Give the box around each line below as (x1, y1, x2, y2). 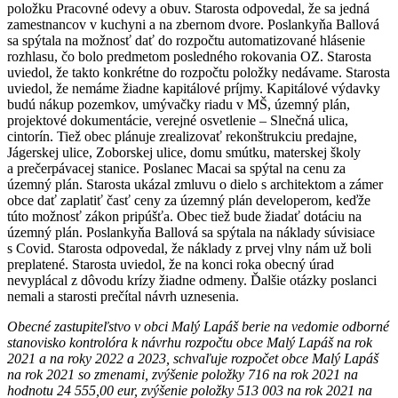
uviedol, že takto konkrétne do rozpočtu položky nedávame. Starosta (7, 64, 390, 80)
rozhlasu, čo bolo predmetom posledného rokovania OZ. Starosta (7, 48, 371, 64)
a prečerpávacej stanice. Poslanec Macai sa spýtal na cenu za (7, 160, 346, 176)
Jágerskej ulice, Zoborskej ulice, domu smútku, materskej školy (7, 144, 361, 160)
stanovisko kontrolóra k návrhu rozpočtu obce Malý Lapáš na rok (7, 334, 372, 350)
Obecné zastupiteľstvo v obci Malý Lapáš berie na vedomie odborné (7, 318, 389, 334)
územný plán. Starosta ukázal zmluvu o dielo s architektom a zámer (7, 176, 383, 192)
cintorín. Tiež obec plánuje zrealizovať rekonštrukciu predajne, (7, 128, 357, 144)
